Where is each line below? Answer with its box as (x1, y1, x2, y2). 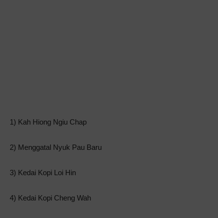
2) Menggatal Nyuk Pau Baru (10, 143, 102, 152)
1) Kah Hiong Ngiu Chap (10, 118, 87, 127)
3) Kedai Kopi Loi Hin (10, 168, 76, 177)
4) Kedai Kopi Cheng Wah (10, 194, 91, 202)
